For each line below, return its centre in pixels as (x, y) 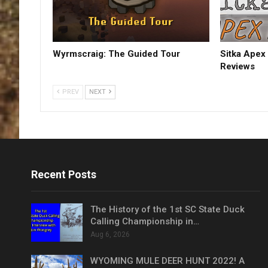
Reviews (237, 67)
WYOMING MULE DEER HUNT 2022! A (167, 261)
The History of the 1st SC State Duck (167, 210)
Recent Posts (64, 175)
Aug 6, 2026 (110, 235)
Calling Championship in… (145, 222)
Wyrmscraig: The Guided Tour (116, 54)
